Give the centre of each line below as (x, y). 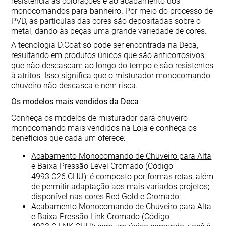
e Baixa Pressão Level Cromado (89, 166)
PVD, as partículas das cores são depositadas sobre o (106, 21)
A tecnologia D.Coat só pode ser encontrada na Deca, (105, 45)
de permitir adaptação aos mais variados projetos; (121, 186)
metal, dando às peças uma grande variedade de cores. (109, 31)
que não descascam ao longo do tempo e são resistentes (112, 65)
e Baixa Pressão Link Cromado (87, 217)
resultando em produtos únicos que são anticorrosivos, (109, 55)
